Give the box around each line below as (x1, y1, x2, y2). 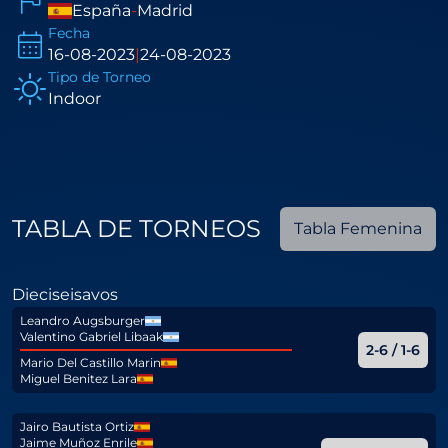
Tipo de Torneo (48, 68, 151, 86)
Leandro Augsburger (20, 313, 145, 328)
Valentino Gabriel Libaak (20, 329, 163, 344)
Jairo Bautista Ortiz (20, 419, 134, 434)
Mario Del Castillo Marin (20, 355, 161, 370)
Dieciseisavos (12, 285, 118, 304)
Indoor (48, 89, 101, 108)
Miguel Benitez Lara (20, 371, 137, 386)
